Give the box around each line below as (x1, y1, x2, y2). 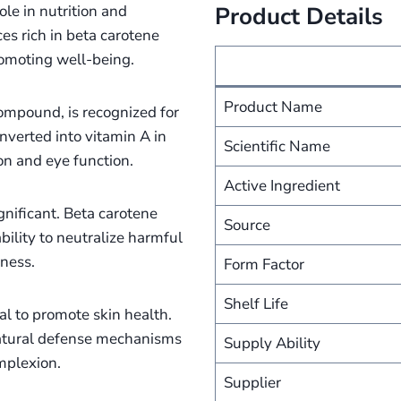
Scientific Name (223, 136, 330, 157)
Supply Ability (223, 333, 320, 354)
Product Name (223, 97, 322, 117)
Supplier (223, 372, 281, 393)
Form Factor (223, 254, 304, 275)
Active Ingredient (223, 175, 340, 196)
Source (223, 215, 270, 235)
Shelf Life (223, 294, 288, 314)
